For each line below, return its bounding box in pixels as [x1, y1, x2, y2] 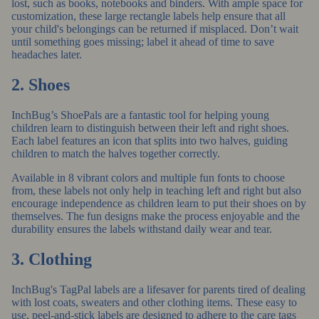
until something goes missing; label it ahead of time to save [11, 35, 274, 48]
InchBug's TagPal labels [11, 283, 120, 296]
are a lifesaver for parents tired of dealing [120, 283, 305, 296]
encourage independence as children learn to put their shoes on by [11, 197, 306, 209]
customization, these [11, 9, 105, 22]
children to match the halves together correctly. [11, 147, 220, 159]
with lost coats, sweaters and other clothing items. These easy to [11, 296, 297, 308]
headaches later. [11, 48, 82, 61]
